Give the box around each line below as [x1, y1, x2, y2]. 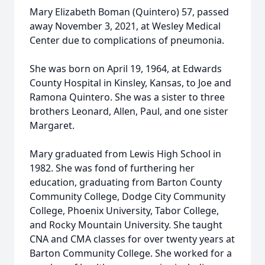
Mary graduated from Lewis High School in [30, 147, 221, 160]
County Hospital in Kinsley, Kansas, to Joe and [30, 76, 231, 89]
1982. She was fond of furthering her [30, 161, 195, 174]
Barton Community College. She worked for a [30, 247, 232, 260]
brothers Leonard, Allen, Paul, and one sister [30, 105, 228, 118]
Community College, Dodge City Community [30, 190, 225, 203]
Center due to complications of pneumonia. [30, 34, 224, 47]
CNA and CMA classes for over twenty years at [30, 232, 235, 245]
